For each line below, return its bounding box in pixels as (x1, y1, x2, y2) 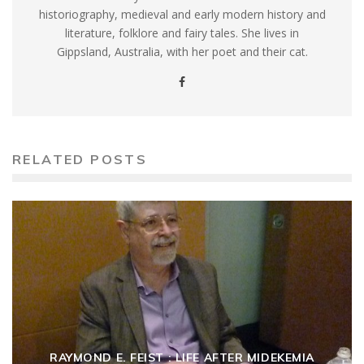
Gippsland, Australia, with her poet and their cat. (56, 44, 308, 60)
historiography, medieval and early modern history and (38, 6, 326, 23)
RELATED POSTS (12, 151, 148, 168)
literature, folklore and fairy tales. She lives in (65, 25, 299, 41)
